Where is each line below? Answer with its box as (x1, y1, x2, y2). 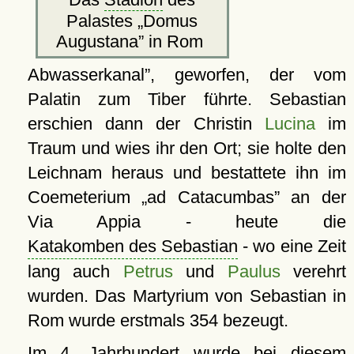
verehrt (280, 261, 346, 281)
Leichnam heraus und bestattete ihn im (27, 162, 346, 183)
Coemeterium (27, 186, 142, 207)
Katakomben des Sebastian (27, 235, 238, 256)
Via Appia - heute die (27, 211, 346, 232)
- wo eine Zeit (237, 235, 346, 256)
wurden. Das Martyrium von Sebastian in (27, 285, 346, 306)
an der (279, 186, 346, 207)
